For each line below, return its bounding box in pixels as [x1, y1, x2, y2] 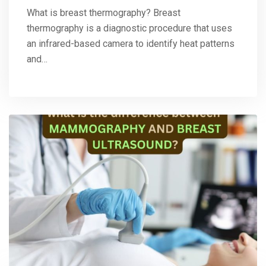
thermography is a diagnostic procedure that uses [27, 22, 232, 34]
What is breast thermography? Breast [27, 7, 180, 18]
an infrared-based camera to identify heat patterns [27, 37, 235, 49]
